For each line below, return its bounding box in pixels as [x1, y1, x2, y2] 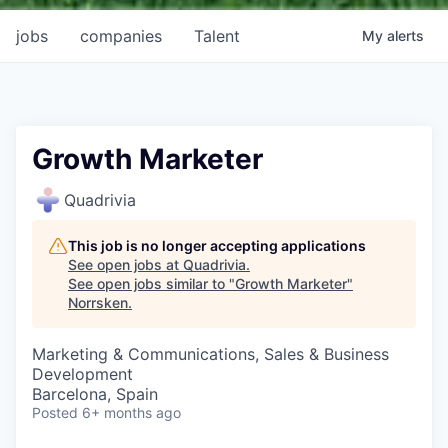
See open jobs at [68, 255, 183, 273]
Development [32, 363, 133, 384]
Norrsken [68, 293, 128, 311]
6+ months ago [82, 403, 181, 421]
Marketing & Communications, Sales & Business [32, 343, 389, 364]
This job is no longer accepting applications [68, 236, 366, 254]
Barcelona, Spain [32, 383, 158, 404]
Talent [194, 25, 240, 46]
